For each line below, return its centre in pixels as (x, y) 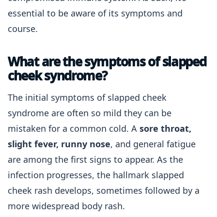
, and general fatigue (153, 144)
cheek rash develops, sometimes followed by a (104, 190)
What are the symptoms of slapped (107, 62)
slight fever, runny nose (59, 144)
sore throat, (165, 128)
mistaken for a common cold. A (74, 128)
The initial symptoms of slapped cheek (87, 97)
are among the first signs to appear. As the (95, 159)
